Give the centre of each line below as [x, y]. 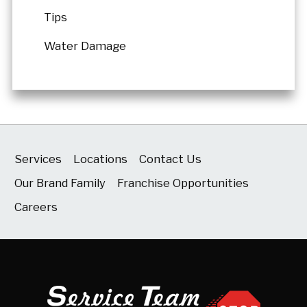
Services [38, 159]
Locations [101, 159]
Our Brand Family [60, 183]
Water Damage [85, 46]
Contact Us [170, 159]
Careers [36, 207]
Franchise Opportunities [183, 183]
